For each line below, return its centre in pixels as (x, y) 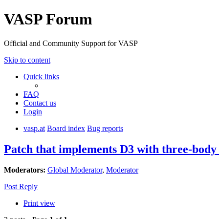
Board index (66, 128)
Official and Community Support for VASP (71, 43)
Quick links (41, 76)
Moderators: (25, 170)
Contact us (40, 103)
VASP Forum (48, 19)
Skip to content (27, 60)
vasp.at (34, 128)
